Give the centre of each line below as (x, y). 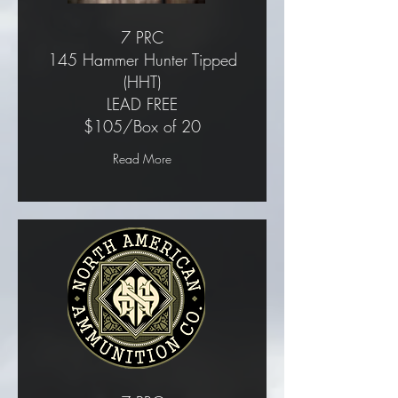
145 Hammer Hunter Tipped (142, 60)
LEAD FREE (142, 104)
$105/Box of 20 (142, 126)
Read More (142, 159)
